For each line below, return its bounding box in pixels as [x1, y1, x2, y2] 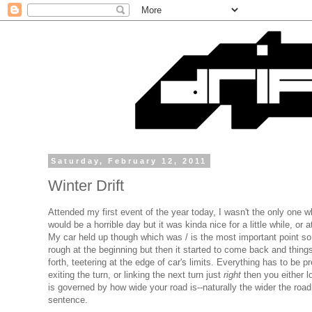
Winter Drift [48, 176, 124, 194]
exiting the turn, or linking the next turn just [48, 269, 224, 280]
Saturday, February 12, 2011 [51, 157, 208, 165]
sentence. [48, 294, 88, 305]
